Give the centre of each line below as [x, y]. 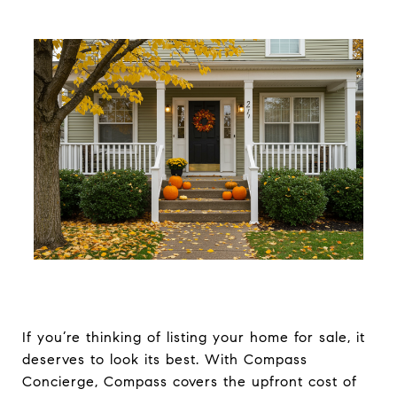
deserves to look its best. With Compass [165, 359]
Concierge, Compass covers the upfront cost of [190, 381]
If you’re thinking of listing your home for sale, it [194, 337]
